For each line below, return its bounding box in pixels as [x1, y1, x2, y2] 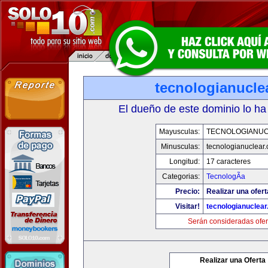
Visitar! [175, 202, 200, 211]
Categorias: [162, 172, 200, 181]
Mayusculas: [159, 127, 200, 136]
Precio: [175, 187, 200, 196]
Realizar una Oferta [200, 256, 266, 264]
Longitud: [169, 157, 200, 166]
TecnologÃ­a [206, 172, 245, 181]
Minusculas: [160, 142, 200, 151]
